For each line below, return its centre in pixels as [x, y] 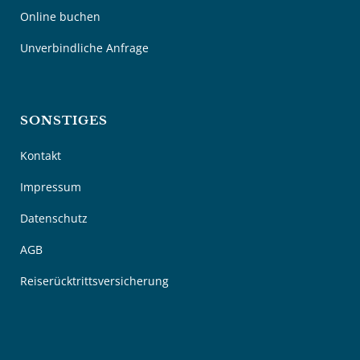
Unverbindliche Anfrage [84, 48]
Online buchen [60, 16]
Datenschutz [54, 218]
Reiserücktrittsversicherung [94, 281]
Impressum [51, 187]
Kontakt [41, 155]
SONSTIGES [64, 120]
